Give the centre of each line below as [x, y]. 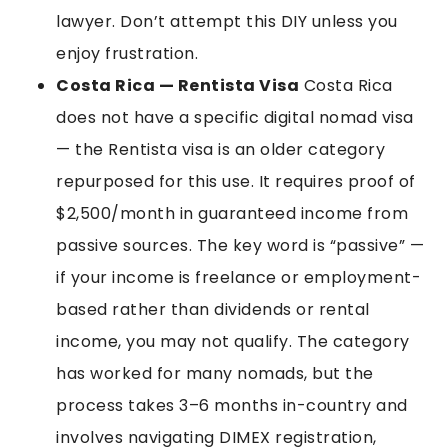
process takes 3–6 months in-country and [232, 405]
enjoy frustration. [127, 53]
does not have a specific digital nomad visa [235, 117]
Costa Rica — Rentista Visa [177, 85]
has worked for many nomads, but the [215, 373]
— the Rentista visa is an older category [220, 149]
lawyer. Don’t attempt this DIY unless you [227, 21]
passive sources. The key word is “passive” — [240, 245]
